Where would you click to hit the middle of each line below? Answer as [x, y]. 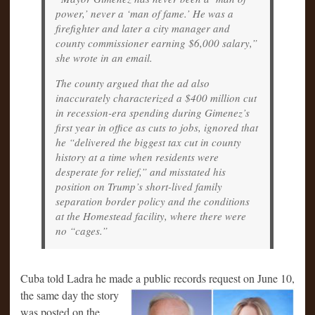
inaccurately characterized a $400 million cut [156, 97]
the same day [51, 295]
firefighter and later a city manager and [143, 28]
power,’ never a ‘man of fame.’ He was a [144, 13]
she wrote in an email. [104, 57]
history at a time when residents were [137, 156]
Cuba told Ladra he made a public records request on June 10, [157, 278]
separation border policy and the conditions [153, 201]
